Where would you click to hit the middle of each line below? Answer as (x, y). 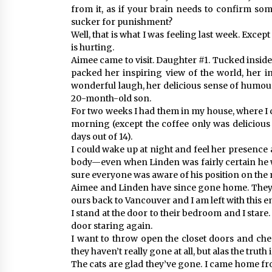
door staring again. (112, 226)
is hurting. (93, 47)
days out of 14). (102, 137)
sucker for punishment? (122, 22)
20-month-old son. (111, 98)
